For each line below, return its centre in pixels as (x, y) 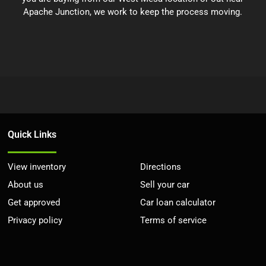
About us (26, 184)
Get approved (34, 202)
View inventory (37, 167)
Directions (160, 167)
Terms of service (173, 220)
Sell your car (164, 184)
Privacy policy (35, 220)
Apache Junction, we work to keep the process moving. (133, 12)
